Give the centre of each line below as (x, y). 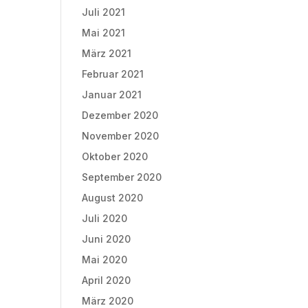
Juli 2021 (104, 12)
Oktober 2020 (115, 156)
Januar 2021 (112, 94)
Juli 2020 (105, 218)
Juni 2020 (107, 239)
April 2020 (107, 280)
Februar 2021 (113, 74)
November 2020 (121, 135)
